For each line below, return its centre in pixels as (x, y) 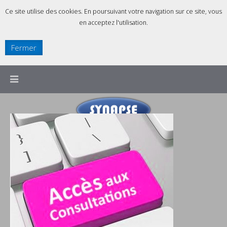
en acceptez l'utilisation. (113, 23)
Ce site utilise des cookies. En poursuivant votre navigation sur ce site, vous (113, 11)
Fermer (24, 48)
